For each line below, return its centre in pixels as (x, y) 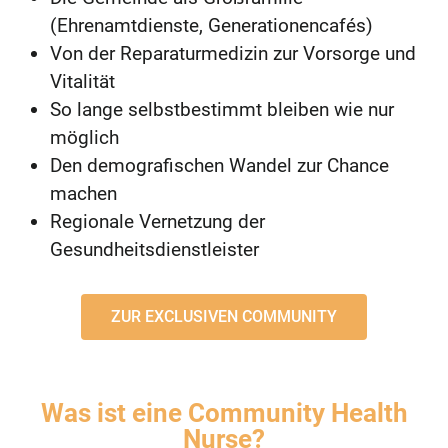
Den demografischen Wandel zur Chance (219, 166)
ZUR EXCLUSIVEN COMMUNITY (224, 317)
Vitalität (82, 82)
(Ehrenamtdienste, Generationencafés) (211, 26)
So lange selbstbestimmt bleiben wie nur (222, 110)
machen (83, 194)
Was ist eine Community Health (224, 413)
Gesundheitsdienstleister (154, 250)
